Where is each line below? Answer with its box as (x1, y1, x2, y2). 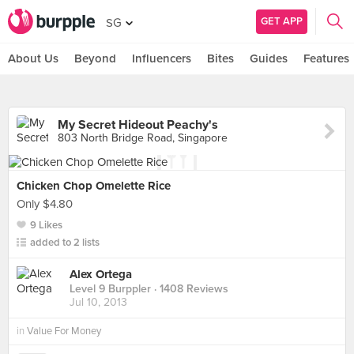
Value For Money (27, 325, 101, 337)
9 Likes (30, 219, 62, 232)
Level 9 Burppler (70, 282, 151, 296)
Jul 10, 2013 (70, 296, 127, 310)
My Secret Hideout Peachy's (58, 117, 218, 133)
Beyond (74, 51, 116, 66)
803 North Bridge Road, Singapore (58, 131, 228, 145)
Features (303, 51, 349, 66)
